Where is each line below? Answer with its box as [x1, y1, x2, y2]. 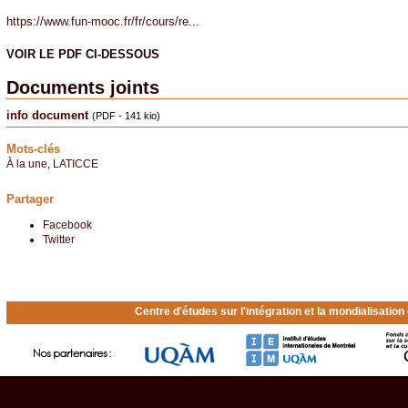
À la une [5, 157, 47, 169]
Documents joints [5, 76, 159, 97]
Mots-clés [5, 141, 60, 156]
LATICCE [52, 157, 98, 169]
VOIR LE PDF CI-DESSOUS [5, 46, 159, 61]
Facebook [42, 219, 92, 230]
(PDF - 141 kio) [91, 109, 160, 121]
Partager [5, 192, 54, 207]
